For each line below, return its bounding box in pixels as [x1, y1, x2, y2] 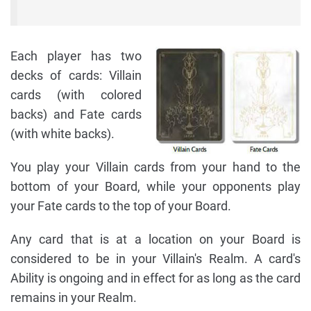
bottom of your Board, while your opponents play [10, 179, 301, 194]
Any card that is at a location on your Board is [10, 232, 301, 247]
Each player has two [10, 49, 142, 64]
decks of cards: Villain [10, 68, 142, 83]
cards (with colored [10, 87, 142, 103]
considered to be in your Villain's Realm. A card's [10, 251, 301, 267]
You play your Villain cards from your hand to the [10, 160, 301, 175]
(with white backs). [10, 126, 115, 142]
